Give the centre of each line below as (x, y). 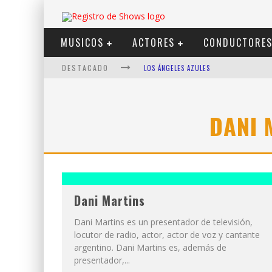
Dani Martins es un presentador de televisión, (163, 222)
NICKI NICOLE (165, 134)
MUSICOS (82, 42)
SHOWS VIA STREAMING (181, 90)
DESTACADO (87, 68)
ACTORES (154, 42)
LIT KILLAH (161, 112)
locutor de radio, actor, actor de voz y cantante (167, 235)
